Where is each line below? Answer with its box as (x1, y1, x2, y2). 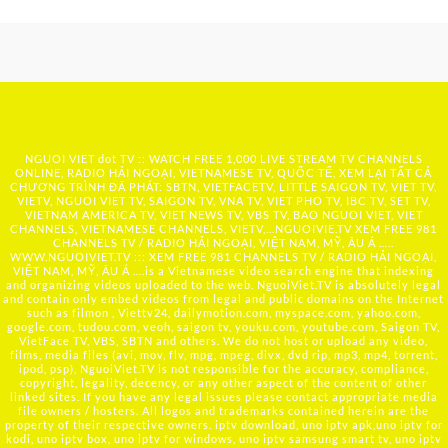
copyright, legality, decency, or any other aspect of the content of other (20, 375, 428, 389)
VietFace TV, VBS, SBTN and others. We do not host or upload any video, (19, 333, 429, 347)
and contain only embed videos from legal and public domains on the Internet (3, 291, 445, 305)
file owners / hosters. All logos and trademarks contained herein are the (18, 403, 430, 417)
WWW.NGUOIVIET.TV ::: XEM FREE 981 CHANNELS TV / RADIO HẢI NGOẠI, (10, 249, 438, 263)
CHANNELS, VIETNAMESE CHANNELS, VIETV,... (10, 221, 276, 235)
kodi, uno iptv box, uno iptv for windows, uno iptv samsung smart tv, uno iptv (5, 431, 442, 445)
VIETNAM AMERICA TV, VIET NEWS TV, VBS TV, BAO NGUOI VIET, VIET (24, 207, 423, 221)
